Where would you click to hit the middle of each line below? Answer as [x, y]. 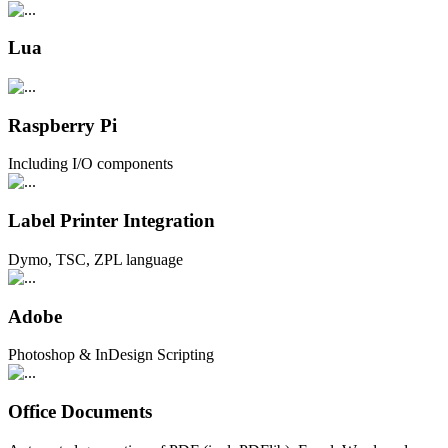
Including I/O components [90, 164]
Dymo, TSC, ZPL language [95, 259]
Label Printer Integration [111, 221]
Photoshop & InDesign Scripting [111, 355]
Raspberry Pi [62, 125]
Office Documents [80, 412]
